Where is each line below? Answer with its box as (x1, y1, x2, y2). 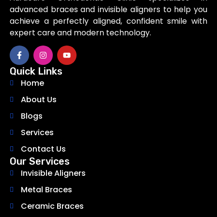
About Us (20, 94, 57, 106)
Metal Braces (20, 184, 72, 196)
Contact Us (20, 143, 66, 155)
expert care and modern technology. (10, 27, 151, 38)
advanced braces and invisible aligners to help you (10, 3, 207, 15)
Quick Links (10, 65, 62, 77)
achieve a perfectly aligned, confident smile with (10, 15, 207, 27)
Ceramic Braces (20, 201, 84, 212)
